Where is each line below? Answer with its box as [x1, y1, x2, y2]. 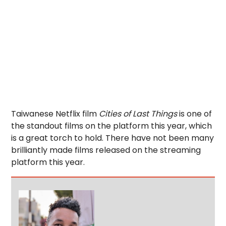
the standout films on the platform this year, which [11, 120, 212, 132]
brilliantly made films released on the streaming [11, 144, 201, 156]
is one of [179, 108, 212, 120]
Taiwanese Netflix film [11, 108, 99, 120]
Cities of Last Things [99, 108, 180, 120]
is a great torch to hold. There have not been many [11, 132, 214, 144]
